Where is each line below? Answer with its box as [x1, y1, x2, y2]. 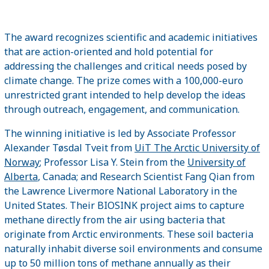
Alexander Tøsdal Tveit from [4, 141, 134, 154]
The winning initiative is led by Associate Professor [4, 126, 236, 140]
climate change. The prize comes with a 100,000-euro [4, 73, 243, 87]
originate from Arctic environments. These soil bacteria [4, 227, 253, 241]
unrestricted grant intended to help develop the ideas [4, 88, 246, 101]
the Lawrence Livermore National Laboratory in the [4, 184, 237, 198]
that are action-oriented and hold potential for [4, 44, 213, 58]
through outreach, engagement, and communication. [4, 102, 240, 116]
